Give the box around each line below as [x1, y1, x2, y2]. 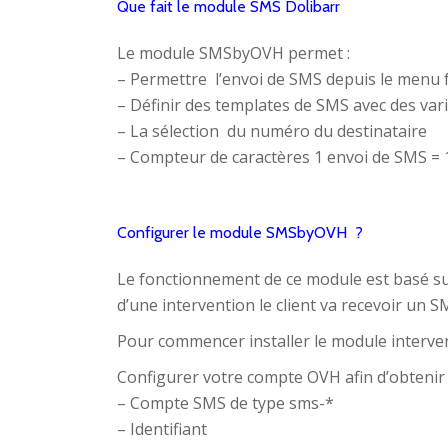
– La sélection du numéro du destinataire [117, 120, 427, 142]
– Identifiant [117, 418, 207, 440]
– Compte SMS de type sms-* [117, 392, 334, 414]
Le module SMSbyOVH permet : [117, 42, 350, 64]
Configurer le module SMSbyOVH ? [117, 223, 363, 242]
